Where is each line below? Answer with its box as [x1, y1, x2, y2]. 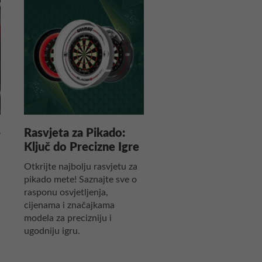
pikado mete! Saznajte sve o [24, 174, 137, 184]
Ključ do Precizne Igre [24, 141, 139, 153]
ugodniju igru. [24, 226, 80, 236]
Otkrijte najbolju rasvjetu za [24, 161, 137, 171]
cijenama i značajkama [24, 200, 115, 210]
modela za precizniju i [24, 213, 112, 223]
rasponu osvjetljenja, [24, 187, 108, 197]
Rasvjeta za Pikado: [24, 127, 125, 139]
